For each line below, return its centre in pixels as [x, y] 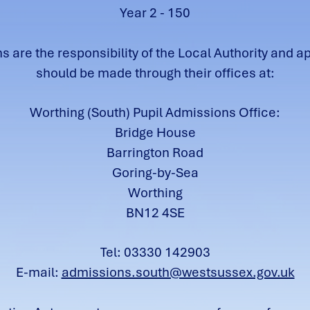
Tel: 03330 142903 [155, 252]
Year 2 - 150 [155, 13]
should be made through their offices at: [155, 73]
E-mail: [38, 272]
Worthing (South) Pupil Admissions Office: [155, 112]
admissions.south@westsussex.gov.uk [178, 272]
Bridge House [155, 133]
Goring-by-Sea [155, 173]
